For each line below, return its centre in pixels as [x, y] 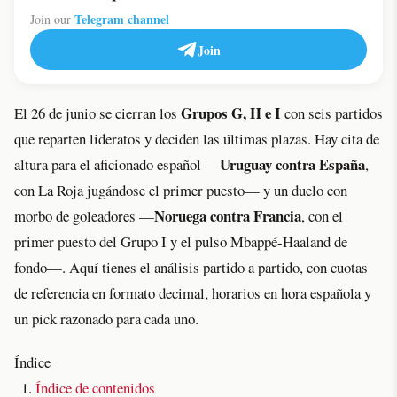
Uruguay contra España [292, 165]
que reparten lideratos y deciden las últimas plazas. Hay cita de [197, 139]
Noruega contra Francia [228, 216]
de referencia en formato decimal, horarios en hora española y [193, 293]
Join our [52, 19]
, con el [322, 216]
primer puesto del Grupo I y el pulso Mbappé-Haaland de [181, 242]
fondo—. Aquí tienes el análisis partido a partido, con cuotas [191, 268]
